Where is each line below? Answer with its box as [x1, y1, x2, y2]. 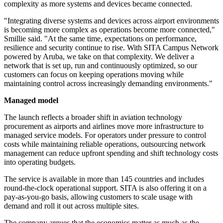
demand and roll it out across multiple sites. [4, 202, 139, 211]
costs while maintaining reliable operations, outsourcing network [4, 140, 206, 149]
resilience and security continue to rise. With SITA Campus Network [4, 43, 219, 52]
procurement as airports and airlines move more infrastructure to [4, 122, 204, 131]
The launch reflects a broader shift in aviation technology [4, 113, 182, 122]
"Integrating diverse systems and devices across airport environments [4, 16, 219, 25]
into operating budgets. [4, 158, 76, 167]
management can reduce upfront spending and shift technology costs [4, 149, 218, 158]
